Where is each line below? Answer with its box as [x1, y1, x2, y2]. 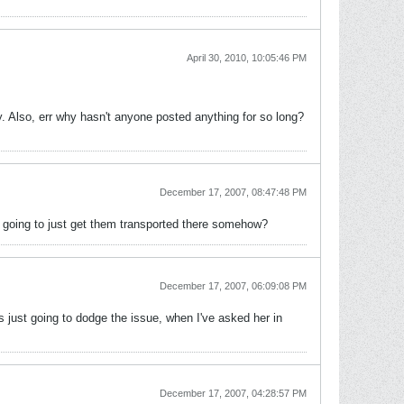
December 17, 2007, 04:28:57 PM [160, 388, 307, 399]
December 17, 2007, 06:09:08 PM [160, 280, 307, 291]
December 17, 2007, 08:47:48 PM [160, 187, 307, 197]
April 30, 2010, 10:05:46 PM [187, 52, 307, 63]
